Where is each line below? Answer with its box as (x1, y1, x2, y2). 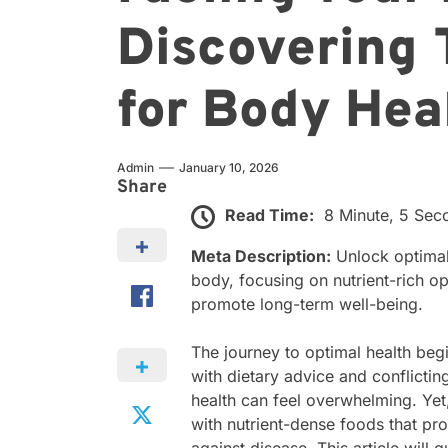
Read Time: (225, 205, 315, 226)
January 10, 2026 (179, 160, 279, 176)
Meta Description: (191, 245, 332, 266)
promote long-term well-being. (191, 293, 424, 314)
